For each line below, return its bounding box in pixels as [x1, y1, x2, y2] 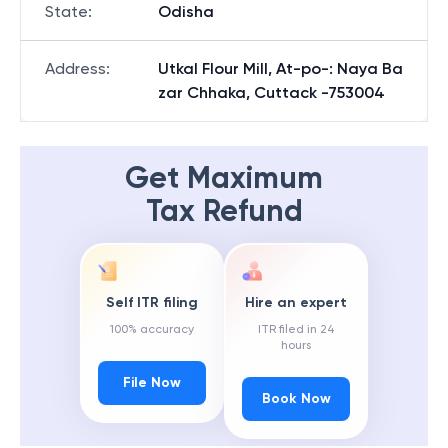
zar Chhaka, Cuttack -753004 [158, 83, 385, 102]
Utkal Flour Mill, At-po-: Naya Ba [158, 59, 403, 78]
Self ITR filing [106, 294, 198, 312]
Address [45, 59, 106, 78]
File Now [123, 374, 181, 392]
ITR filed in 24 [257, 322, 335, 337]
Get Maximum [125, 160, 323, 196]
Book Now [261, 390, 331, 408]
